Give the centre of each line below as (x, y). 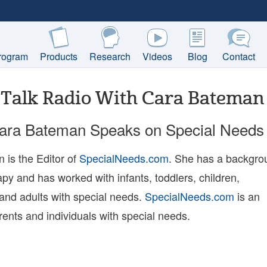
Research (110, 56)
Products (59, 56)
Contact (239, 56)
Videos (157, 56)
